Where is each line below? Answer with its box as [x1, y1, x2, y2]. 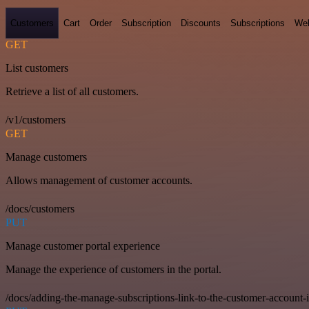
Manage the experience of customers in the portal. [6, 263, 221, 276]
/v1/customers [6, 114, 66, 126]
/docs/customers [6, 203, 74, 215]
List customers [6, 62, 68, 74]
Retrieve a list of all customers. [6, 86, 139, 98]
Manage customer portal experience [6, 240, 160, 252]
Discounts [181, 17, 221, 28]
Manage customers [6, 151, 87, 163]
